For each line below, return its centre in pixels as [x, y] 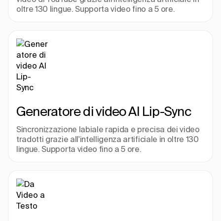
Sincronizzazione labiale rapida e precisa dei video [108, 129]
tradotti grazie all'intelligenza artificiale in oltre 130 [108, 139]
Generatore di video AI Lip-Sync [104, 111]
